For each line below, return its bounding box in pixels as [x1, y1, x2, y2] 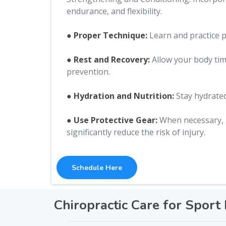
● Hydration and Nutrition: [67, 90, 174, 101]
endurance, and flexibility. [67, 6, 162, 17]
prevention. [67, 66, 110, 77]
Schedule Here [72, 163, 122, 173]
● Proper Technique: [67, 30, 147, 41]
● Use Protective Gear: [67, 115, 159, 126]
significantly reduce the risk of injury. [67, 127, 205, 138]
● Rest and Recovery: [67, 54, 150, 65]
